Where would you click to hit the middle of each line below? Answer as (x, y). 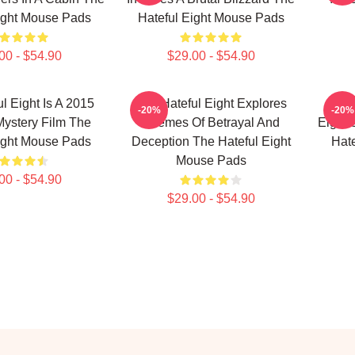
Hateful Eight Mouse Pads (211, 18)
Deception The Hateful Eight (211, 141)
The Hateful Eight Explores (211, 103)
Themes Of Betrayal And (211, 122)
